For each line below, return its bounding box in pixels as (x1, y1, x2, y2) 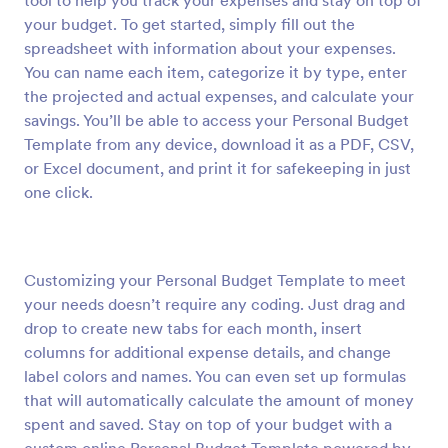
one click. (24, 182, 93, 202)
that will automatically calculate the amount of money (24, 390, 414, 410)
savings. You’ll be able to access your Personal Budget (24, 110, 409, 130)
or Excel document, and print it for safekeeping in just (24, 158, 411, 178)
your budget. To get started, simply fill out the (24, 14, 355, 34)
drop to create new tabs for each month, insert (24, 318, 362, 338)
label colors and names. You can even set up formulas (24, 366, 406, 386)
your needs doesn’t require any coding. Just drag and (24, 294, 405, 314)
